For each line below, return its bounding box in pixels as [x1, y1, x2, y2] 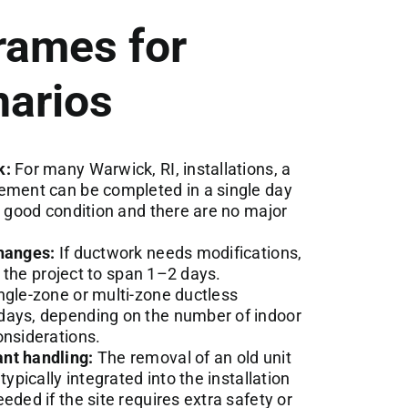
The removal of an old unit [93, 347, 291, 367]
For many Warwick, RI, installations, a [10, 158, 291, 178]
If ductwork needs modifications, [55, 242, 302, 262]
